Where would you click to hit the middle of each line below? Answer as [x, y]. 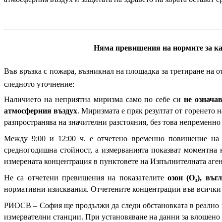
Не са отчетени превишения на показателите [86, 178]
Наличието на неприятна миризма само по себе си [94, 99]
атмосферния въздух [41, 111]
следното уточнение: [39, 84]
